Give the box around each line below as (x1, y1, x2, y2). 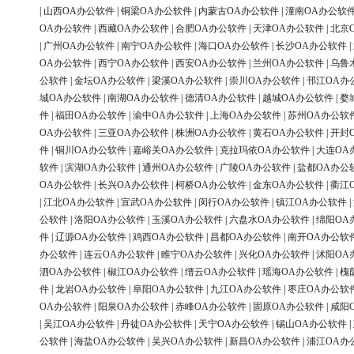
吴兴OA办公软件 (152, 336, 223, 348)
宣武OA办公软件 (121, 197, 192, 209)
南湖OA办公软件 (107, 92, 179, 104)
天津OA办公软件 (253, 23, 324, 35)
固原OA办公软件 (253, 301, 324, 313)
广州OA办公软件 (43, 40, 115, 52)
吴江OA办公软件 (43, 318, 115, 330)
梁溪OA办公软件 (152, 75, 223, 87)
